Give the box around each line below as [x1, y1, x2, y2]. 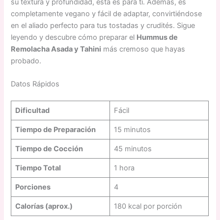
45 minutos [113, 144, 152, 153]
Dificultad [15, 106, 50, 115]
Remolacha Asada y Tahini [11, 44, 102, 54]
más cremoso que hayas [101, 44, 186, 54]
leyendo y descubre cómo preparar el [11, 32, 137, 42]
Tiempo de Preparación [15, 125, 96, 134]
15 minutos [113, 125, 151, 134]
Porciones [15, 182, 51, 192]
